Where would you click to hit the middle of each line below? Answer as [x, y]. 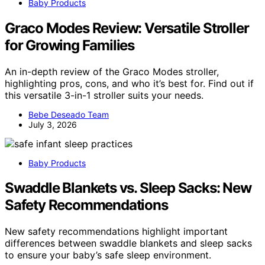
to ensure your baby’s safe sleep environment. [108, 255]
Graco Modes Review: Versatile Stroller [127, 28]
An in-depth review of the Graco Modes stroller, [112, 71]
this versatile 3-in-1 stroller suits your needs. [104, 95]
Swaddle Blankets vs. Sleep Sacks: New [128, 188]
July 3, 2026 [53, 124]
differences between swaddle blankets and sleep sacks [128, 243]
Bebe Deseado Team [69, 114]
